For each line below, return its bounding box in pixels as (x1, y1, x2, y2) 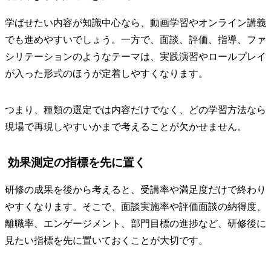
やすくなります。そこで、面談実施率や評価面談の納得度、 (5, 201, 266, 212)
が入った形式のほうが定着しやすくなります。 (5, 68, 208, 79)
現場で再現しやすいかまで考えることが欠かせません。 (5, 121, 247, 132)
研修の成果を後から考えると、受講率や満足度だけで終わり (5, 184, 266, 195)
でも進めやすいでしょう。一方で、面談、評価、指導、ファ (5, 34, 266, 45)
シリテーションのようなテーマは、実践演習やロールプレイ (5, 51, 266, 62)
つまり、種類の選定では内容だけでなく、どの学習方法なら (5, 104, 266, 115)
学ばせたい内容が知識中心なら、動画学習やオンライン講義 (5, 17, 266, 28)
